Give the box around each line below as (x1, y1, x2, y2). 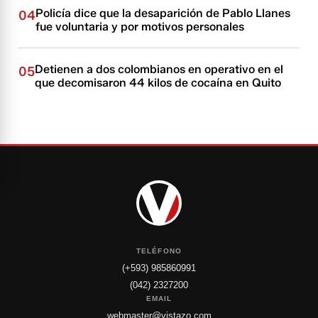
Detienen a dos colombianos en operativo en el (35, 62, 284, 77)
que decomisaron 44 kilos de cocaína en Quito (35, 76, 282, 90)
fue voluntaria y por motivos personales (35, 20, 245, 34)
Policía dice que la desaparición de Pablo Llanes (35, 6, 291, 21)
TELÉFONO (136, 247, 182, 256)
